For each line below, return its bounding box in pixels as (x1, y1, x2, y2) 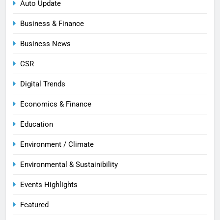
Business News (20, 39, 71, 48)
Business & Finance (20, 19, 84, 28)
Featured (20, 200, 49, 209)
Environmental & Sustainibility (20, 160, 118, 169)
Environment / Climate (20, 139, 94, 149)
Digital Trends (20, 79, 65, 88)
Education (20, 119, 53, 129)
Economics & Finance (20, 99, 91, 109)
